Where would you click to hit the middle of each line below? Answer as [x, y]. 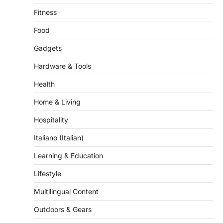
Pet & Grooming [59, 212]
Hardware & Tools [62, 51]
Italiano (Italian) [59, 122]
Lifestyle [48, 158]
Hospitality [51, 104]
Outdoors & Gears [63, 194]
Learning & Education [68, 140]
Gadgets [48, 33]
